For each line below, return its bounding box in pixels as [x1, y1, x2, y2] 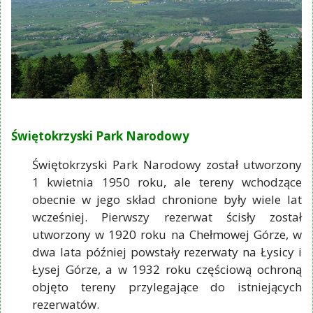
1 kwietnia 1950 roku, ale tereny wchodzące [32, 173, 302, 190]
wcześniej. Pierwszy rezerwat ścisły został [32, 208, 302, 225]
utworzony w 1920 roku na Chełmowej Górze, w [32, 226, 302, 242]
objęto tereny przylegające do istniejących [32, 278, 302, 295]
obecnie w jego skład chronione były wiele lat [32, 191, 302, 208]
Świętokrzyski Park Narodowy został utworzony [32, 156, 302, 173]
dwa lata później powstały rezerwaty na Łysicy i [32, 243, 302, 260]
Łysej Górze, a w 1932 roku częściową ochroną [32, 261, 302, 277]
